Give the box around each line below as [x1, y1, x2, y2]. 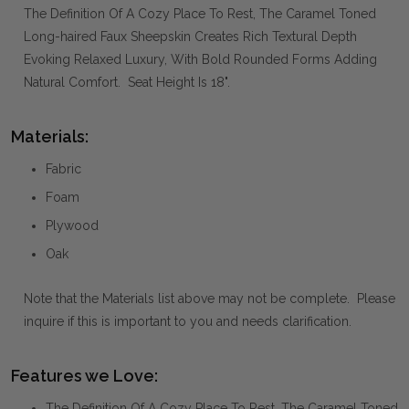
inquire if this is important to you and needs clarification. [24, 314, 351, 330]
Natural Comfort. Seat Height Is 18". [24, 75, 230, 90]
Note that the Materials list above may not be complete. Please [24, 291, 395, 307]
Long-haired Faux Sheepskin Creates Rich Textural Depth [24, 29, 357, 45]
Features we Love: [11, 366, 158, 386]
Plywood [46, 218, 99, 234]
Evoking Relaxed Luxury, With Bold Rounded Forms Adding [24, 52, 377, 68]
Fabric [46, 162, 81, 177]
